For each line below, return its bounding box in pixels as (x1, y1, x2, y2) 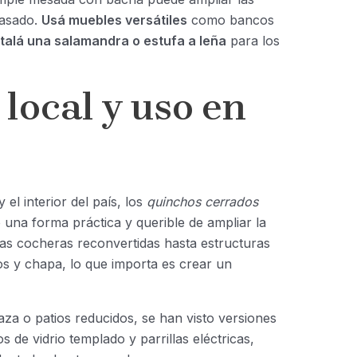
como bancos (186, 12, 274, 29)
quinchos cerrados (146, 194, 258, 210)
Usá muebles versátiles (41, 12, 187, 29)
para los (226, 33, 280, 49)
